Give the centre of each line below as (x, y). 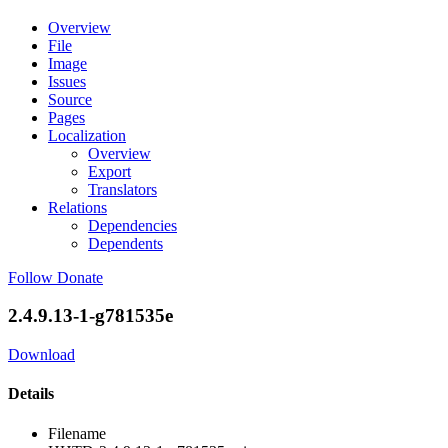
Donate (80, 277)
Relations (77, 207)
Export (109, 171)
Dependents (125, 243)
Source (70, 99)
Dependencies (132, 225)
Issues (67, 81)
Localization (87, 135)
